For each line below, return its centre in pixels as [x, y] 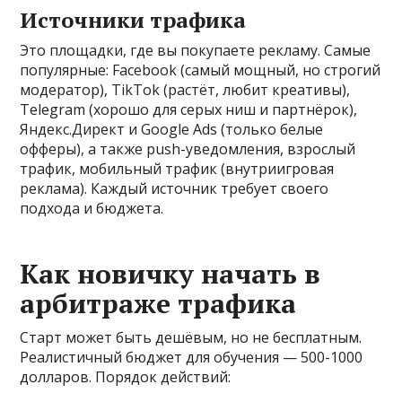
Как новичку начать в [170, 273]
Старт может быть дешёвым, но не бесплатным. [191, 337]
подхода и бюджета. [92, 208]
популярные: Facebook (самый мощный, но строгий [201, 70]
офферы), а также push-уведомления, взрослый [188, 149]
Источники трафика [133, 19]
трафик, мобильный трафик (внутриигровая [177, 168]
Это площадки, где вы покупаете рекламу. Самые [196, 50]
